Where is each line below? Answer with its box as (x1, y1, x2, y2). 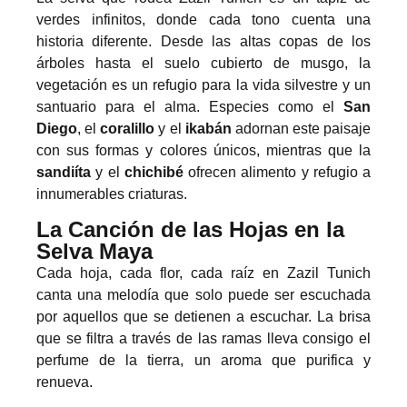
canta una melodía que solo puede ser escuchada (36, 286, 371, 303)
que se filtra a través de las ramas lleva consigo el (36, 330, 371, 346)
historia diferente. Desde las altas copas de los (36, 34, 371, 50)
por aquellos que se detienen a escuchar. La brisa (36, 308, 371, 324)
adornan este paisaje (231, 121, 371, 137)
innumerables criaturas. (36, 186, 187, 203)
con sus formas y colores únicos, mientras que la (36, 143, 371, 159)
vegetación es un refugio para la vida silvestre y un (36, 77, 371, 94)
